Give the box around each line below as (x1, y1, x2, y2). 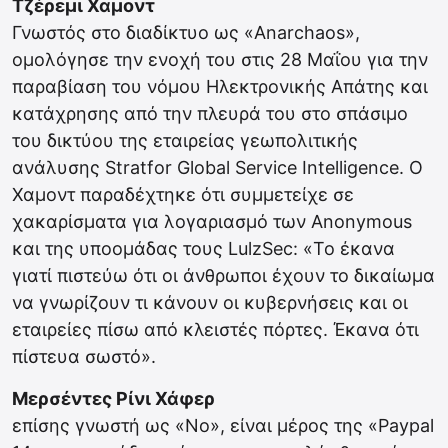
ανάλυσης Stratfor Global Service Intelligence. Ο (12, 157, 423, 179)
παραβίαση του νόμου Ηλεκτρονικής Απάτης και (12, 76, 428, 98)
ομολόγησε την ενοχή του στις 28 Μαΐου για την (12, 49, 428, 71)
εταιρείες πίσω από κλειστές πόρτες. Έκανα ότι (12, 319, 419, 341)
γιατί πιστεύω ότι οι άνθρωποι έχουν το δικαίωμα (12, 265, 435, 287)
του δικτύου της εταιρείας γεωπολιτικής (12, 130, 358, 152)
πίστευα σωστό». (12, 346, 156, 368)
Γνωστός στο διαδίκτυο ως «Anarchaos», (12, 22, 360, 44)
